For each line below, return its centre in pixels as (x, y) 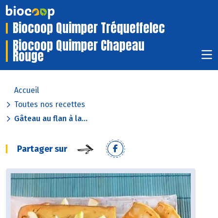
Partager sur (42, 149)
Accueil (27, 91)
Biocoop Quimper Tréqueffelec (89, 28)
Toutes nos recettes (50, 105)
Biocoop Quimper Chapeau (79, 46)
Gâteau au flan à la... (51, 119)
